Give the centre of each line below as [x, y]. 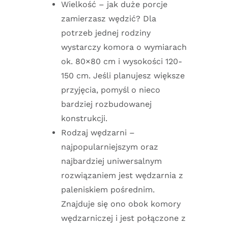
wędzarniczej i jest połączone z [123, 218]
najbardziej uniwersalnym [111, 161]
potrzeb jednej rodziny [106, 33]
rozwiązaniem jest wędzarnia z [122, 175]
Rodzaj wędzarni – [98, 132]
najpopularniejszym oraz [110, 147]
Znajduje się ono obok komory [121, 204]
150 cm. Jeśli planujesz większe [123, 75]
